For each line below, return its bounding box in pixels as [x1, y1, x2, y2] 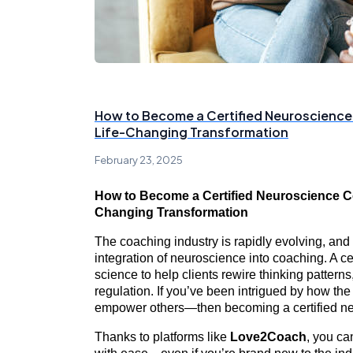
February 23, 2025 [95, 154, 183, 166]
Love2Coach [230, 330, 307, 344]
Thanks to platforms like [95, 330, 230, 344]
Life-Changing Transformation [95, 124, 288, 140]
